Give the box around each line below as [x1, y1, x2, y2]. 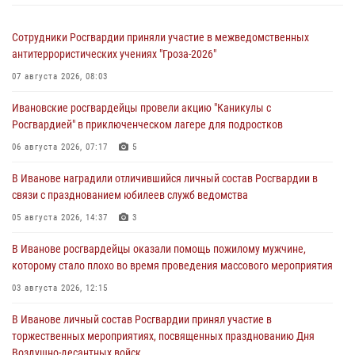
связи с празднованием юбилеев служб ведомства [12, 189, 248, 202]
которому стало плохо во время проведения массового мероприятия [12, 259, 333, 273]
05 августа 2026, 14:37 [12, 212, 108, 223]
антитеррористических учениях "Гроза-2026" [12, 48, 216, 61]
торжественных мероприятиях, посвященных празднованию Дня [12, 330, 315, 343]
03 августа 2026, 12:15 [12, 283, 108, 294]
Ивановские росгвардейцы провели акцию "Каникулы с [12, 101, 271, 115]
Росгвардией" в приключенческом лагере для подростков [12, 118, 283, 132]
